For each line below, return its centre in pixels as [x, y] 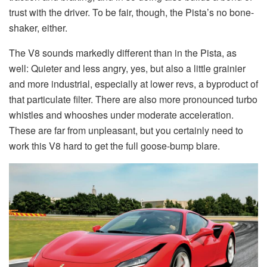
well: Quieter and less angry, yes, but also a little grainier [127, 69]
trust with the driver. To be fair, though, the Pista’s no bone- [131, 13]
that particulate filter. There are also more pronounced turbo [133, 100]
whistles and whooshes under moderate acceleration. [121, 115]
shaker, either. [38, 28]
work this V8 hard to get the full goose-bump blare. [114, 146]
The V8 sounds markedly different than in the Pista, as [123, 53]
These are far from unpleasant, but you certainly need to [126, 131]
